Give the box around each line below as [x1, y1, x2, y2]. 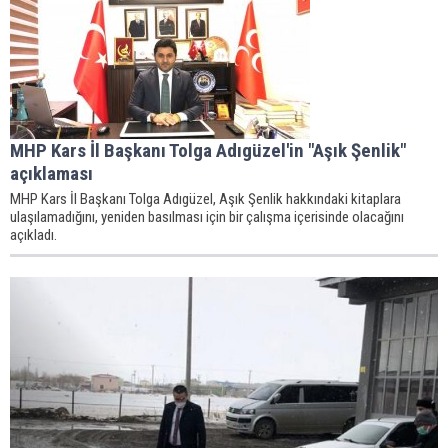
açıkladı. [10, 226, 57, 244]
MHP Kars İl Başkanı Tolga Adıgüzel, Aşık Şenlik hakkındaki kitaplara [10, 190, 401, 208]
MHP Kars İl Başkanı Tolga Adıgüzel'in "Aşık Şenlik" [10, 139, 406, 162]
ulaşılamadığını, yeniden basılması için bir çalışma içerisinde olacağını [10, 208, 404, 226]
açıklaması [10, 162, 93, 185]
